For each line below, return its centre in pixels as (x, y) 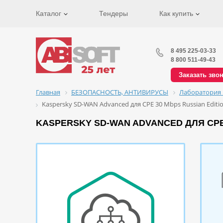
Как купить (177, 13)
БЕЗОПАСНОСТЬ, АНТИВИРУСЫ (120, 92)
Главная (48, 92)
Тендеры (114, 13)
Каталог (50, 13)
